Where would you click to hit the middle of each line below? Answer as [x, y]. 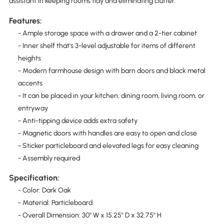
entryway [33, 108]
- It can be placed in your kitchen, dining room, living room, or [111, 95]
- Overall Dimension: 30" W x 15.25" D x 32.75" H [89, 215]
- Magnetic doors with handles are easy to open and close [107, 133]
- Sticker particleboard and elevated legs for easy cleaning [108, 145]
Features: [25, 20]
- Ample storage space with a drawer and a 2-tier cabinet [107, 33]
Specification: [34, 177]
